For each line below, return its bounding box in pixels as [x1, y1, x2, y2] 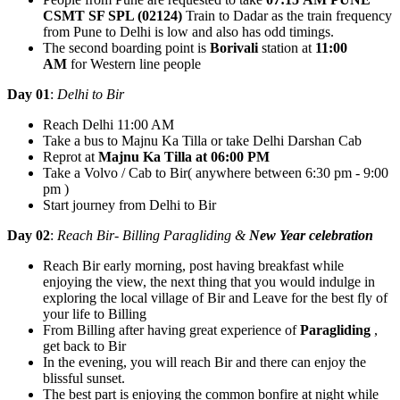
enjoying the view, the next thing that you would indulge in [43, 273, 375, 289]
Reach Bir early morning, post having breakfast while [43, 257, 344, 273]
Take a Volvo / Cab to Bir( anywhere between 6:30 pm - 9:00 [43, 164, 388, 180]
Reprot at [43, 148, 98, 164]
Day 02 [7, 227, 50, 243]
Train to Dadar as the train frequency [182, 7, 392, 23]
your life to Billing [43, 305, 150, 321]
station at [258, 39, 315, 55]
